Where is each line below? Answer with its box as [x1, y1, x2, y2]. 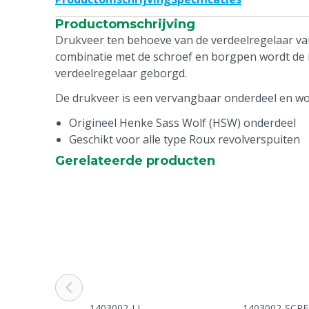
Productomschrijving [55, 17, 195, 32]
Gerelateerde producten [55, 153, 215, 168]
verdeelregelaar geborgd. [55, 66, 187, 81]
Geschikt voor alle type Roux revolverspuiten [69, 132, 300, 147]
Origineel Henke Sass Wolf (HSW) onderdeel [69, 115, 296, 130]
